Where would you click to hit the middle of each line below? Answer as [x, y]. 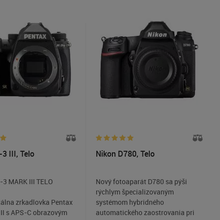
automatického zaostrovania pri [145, 212]
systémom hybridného [130, 202]
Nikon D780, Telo [125, 154]
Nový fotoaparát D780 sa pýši [141, 181]
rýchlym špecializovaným [135, 192]
